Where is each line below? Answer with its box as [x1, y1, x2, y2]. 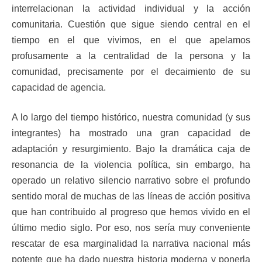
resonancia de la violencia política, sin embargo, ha [12, 159, 250, 170]
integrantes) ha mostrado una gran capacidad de [12, 127, 250, 138]
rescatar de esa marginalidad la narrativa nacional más [12, 238, 250, 249]
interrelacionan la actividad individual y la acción [12, 3, 250, 13]
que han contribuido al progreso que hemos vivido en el [12, 206, 250, 217]
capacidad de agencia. [12, 82, 106, 92]
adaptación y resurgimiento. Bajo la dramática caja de [12, 143, 250, 154]
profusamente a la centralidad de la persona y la [12, 50, 250, 61]
